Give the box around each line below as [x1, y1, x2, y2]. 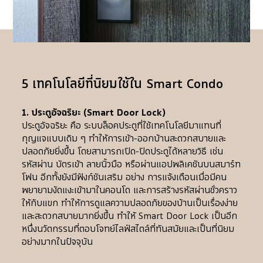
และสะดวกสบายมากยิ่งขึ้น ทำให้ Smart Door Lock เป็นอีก [22, 209, 238, 224]
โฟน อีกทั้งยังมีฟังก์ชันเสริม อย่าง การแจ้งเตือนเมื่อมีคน [22, 170, 227, 185]
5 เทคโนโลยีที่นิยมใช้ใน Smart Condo [22, 74, 224, 95]
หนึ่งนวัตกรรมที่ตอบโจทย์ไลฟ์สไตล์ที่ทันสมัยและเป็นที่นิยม [22, 222, 235, 237]
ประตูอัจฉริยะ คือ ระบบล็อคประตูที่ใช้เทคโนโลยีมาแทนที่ [22, 119, 222, 133]
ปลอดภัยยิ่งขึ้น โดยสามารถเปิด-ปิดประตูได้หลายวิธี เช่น [22, 144, 224, 159]
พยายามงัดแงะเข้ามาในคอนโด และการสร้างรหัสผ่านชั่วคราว [22, 183, 238, 198]
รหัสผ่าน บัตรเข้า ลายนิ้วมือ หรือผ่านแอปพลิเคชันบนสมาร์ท [22, 157, 241, 172]
